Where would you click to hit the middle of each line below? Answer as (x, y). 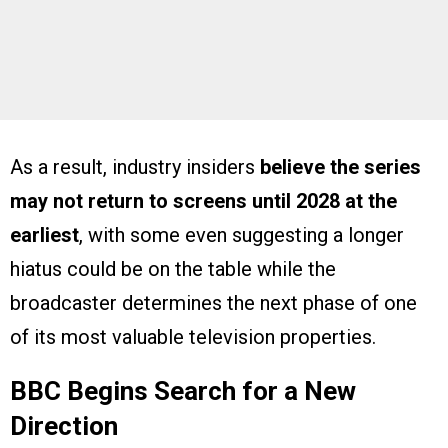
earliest (44, 235)
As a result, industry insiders (135, 167)
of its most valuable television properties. (193, 337)
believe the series (340, 167)
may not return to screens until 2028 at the (203, 201)
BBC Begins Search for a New (183, 391)
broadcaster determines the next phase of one (213, 303)
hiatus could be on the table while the (173, 269)
